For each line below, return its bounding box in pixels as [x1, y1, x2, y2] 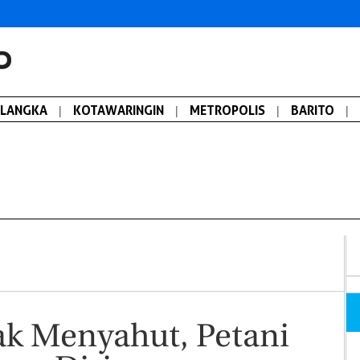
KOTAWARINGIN [73, 102, 164, 118]
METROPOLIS [190, 102, 265, 118]
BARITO [291, 102, 334, 118]
